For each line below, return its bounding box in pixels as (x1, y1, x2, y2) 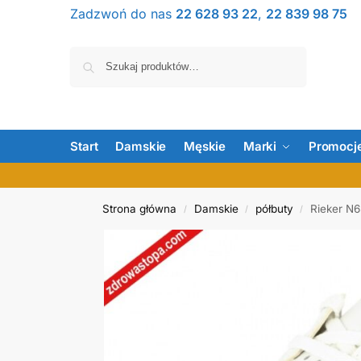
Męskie (183, 139, 226, 154)
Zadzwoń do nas (70, 6, 176, 22)
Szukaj (268, 48, 301, 60)
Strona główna (102, 202, 177, 215)
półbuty (255, 202, 293, 215)
